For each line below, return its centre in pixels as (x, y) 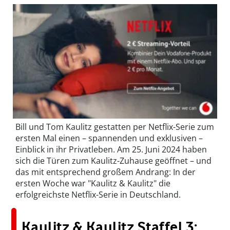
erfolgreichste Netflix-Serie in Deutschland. (98, 195)
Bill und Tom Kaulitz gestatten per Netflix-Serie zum (115, 127)
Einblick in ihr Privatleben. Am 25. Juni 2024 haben (111, 150)
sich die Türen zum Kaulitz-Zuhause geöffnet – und (113, 161)
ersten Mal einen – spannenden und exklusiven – (109, 138)
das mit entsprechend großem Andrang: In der (106, 172)
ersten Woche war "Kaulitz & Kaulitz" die (93, 184)
